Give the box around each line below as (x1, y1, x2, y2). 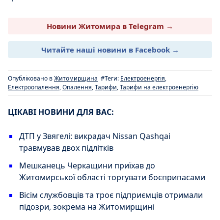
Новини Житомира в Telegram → (47, 21, 173, 31)
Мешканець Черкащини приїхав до (19, 160, 155, 171)
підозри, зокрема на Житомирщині (19, 201, 154, 212)
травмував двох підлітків (19, 142, 113, 153)
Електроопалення (8, 82, 59, 91)
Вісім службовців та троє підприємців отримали (19, 189, 203, 200)
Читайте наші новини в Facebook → (41, 44, 179, 55)
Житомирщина (54, 74, 98, 82)
